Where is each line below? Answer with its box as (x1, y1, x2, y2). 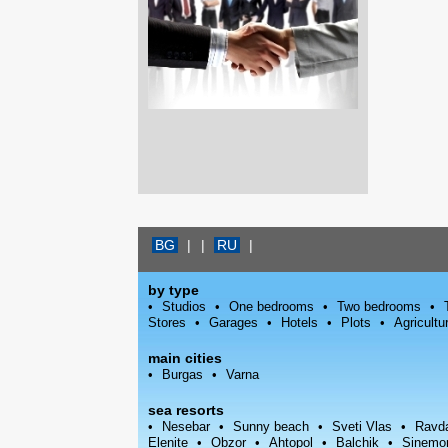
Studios (162, 299, 206, 314)
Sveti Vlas (332, 419, 392, 434)
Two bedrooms (337, 299, 421, 314)
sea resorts (148, 402, 224, 418)
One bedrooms (229, 299, 314, 314)
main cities (148, 350, 222, 366)
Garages (209, 315, 258, 330)
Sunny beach (233, 419, 309, 434)
